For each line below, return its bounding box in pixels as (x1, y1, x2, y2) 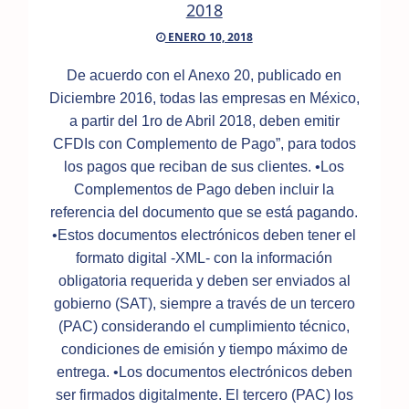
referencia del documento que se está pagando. (50, 204, 359, 221)
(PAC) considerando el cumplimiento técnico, (58, 319, 351, 335)
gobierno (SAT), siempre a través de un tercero (53, 296, 355, 312)
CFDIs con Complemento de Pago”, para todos (52, 136, 356, 152)
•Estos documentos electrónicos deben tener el (52, 227, 357, 244)
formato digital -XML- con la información (76, 250, 333, 267)
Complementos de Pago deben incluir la (74, 182, 335, 198)
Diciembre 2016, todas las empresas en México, (48, 90, 360, 107)
